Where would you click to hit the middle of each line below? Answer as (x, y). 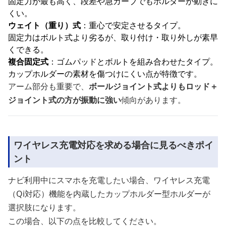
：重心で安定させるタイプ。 (133, 25)
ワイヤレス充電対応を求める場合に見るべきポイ (114, 145)
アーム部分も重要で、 (48, 86)
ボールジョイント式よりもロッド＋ (153, 86)
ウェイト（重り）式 (44, 25)
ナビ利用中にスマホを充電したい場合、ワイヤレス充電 (109, 180)
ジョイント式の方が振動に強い (65, 100)
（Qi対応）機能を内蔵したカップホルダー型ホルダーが (109, 194)
